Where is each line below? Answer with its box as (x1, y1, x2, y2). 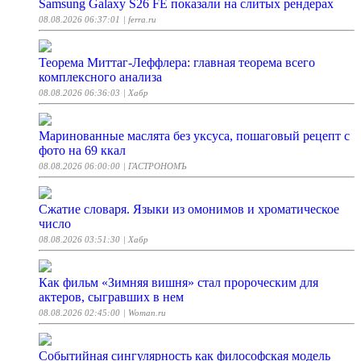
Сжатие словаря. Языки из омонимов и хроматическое (39, 202, 339, 217)
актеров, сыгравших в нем (39, 290, 184, 305)
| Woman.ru (123, 308, 166, 318)
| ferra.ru (123, 15, 156, 25)
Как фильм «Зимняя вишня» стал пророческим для (39, 276, 318, 290)
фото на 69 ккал (39, 143, 126, 158)
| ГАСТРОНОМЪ (123, 161, 186, 172)
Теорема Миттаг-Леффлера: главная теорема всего (39, 56, 315, 70)
